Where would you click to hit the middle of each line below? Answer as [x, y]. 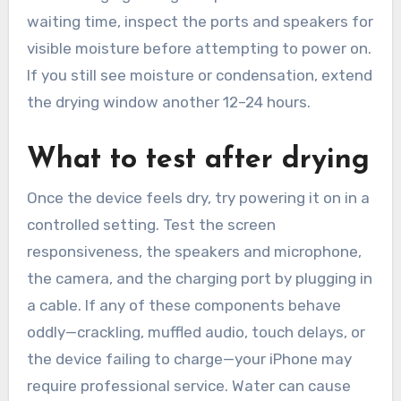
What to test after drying [198, 160]
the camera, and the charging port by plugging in [199, 278]
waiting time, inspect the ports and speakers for [200, 21]
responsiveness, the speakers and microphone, [194, 251]
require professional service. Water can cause [188, 385]
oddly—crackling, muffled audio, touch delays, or [196, 332]
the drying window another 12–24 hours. [168, 102]
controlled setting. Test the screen [151, 224]
